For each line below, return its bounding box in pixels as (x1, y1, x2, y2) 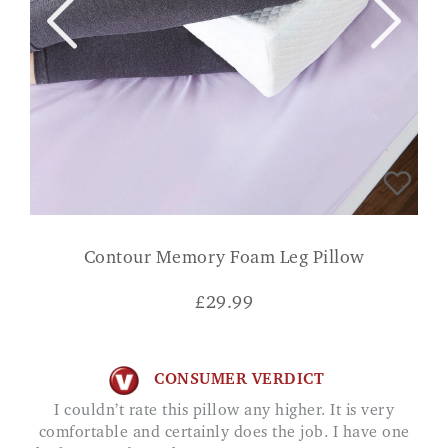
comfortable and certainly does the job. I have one (38, 424, 410, 441)
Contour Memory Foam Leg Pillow (83, 249, 365, 268)
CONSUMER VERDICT (154, 372, 324, 389)
